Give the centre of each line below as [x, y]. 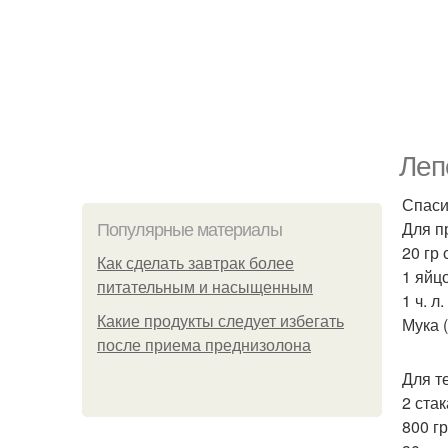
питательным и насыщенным [205, 287]
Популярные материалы [189, 230]
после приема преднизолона [204, 345]
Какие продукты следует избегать [220, 321]
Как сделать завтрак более [195, 263]
